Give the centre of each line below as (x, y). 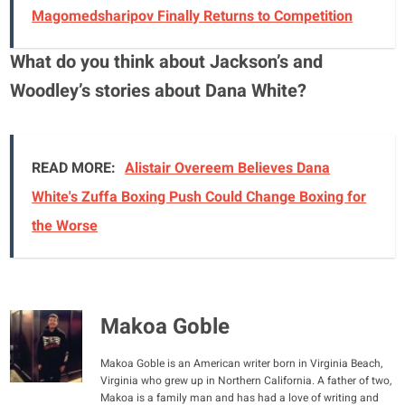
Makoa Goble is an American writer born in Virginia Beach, (242, 363)
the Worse (65, 226)
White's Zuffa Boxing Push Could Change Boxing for (199, 197)
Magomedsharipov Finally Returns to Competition (193, 16)
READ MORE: (74, 168)
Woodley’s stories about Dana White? (159, 90)
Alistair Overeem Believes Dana (228, 168)
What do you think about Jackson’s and (167, 61)
